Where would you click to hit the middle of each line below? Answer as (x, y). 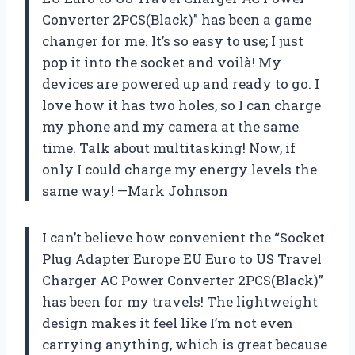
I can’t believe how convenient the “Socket (183, 237)
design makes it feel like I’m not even (168, 323)
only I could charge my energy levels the (179, 169)
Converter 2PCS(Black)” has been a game (177, 19)
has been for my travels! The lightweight (180, 301)
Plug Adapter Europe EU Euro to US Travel (182, 258)
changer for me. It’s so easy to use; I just (173, 40)
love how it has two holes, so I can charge (181, 105)
